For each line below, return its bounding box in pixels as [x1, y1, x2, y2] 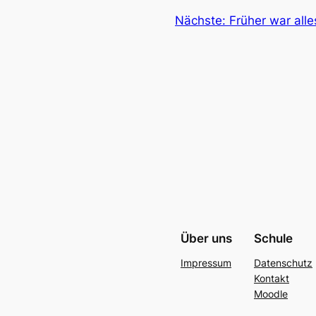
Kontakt [253, 272, 289, 285]
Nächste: [175, 13, 229, 28]
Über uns [180, 231, 232, 246]
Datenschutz [253, 257, 312, 269]
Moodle [253, 288, 288, 300]
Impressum [180, 257, 231, 269]
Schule [253, 231, 293, 246]
